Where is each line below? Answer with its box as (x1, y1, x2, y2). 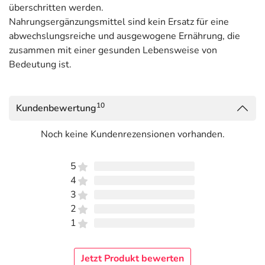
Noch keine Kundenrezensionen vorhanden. (40, 128, 225, 141)
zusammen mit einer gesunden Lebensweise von (9, 44, 217, 57)
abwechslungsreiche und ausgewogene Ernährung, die (9, 30, 240, 43)
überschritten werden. (9, 1, 104, 14)
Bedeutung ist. (9, 58, 72, 71)
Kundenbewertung (16, 102, 96, 115)
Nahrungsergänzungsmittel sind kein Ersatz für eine (9, 15, 229, 28)
